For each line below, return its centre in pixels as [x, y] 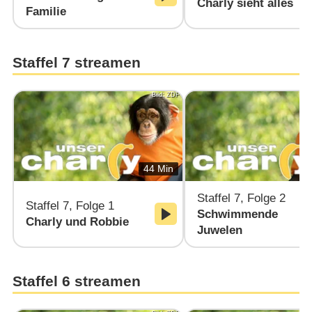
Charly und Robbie [77, 222]
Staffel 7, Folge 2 [242, 198]
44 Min [158, 169]
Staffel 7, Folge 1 [70, 206]
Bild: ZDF [166, 95]
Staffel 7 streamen [76, 62]
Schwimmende [238, 214]
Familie [46, 11]
